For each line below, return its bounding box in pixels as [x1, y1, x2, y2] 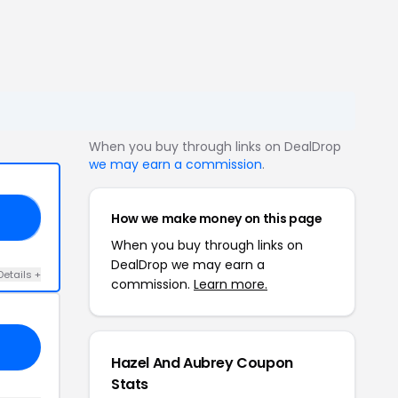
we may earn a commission [89, 155, 262, 173]
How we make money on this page [111, 209, 322, 227]
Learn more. [194, 275, 267, 293]
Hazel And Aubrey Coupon [111, 352, 293, 373]
